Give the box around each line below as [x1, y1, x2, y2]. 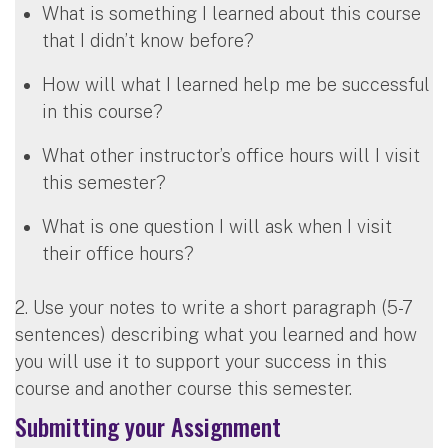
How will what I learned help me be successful [42, 73, 430, 95]
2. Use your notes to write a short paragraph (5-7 [15, 296, 413, 318]
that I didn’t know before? [42, 29, 254, 51]
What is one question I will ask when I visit [42, 215, 392, 237]
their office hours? [42, 242, 194, 264]
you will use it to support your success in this [15, 350, 387, 372]
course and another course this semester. [15, 377, 352, 399]
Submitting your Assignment [15, 407, 281, 444]
